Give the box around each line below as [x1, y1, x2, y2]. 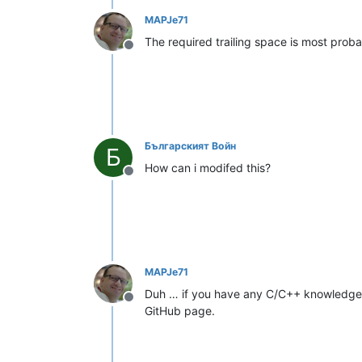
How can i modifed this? [145, 160, 271, 175]
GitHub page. [145, 303, 215, 318]
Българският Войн [145, 139, 236, 152]
